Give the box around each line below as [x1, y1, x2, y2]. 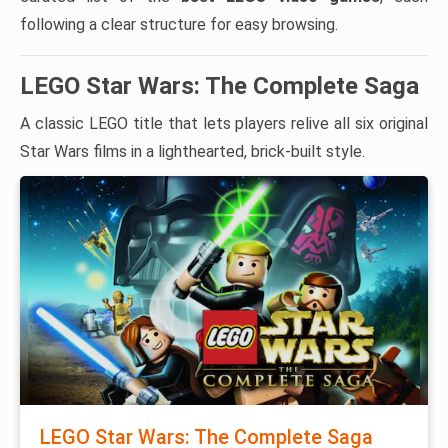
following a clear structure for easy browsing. [20, 15, 338, 34]
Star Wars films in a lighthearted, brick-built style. [20, 142, 365, 161]
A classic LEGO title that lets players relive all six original [20, 114, 428, 133]
